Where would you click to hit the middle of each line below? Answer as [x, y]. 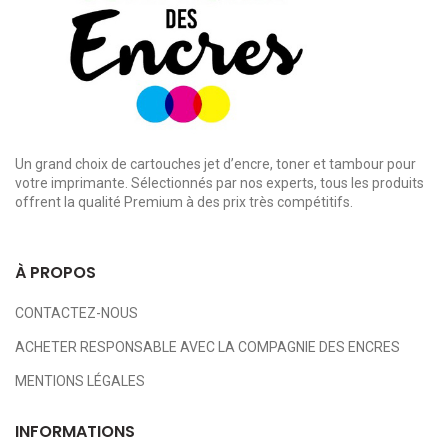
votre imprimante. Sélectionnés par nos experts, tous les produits [219, 183]
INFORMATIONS [75, 432]
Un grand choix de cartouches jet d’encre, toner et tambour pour [215, 164]
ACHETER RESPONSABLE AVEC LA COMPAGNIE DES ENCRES [207, 347]
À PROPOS [55, 273]
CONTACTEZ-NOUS [76, 313]
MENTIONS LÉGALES [80, 381]
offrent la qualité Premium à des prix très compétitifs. [184, 202]
